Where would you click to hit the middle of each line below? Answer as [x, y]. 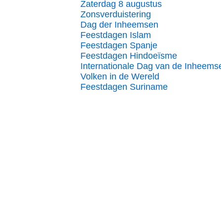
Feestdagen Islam [116, 35]
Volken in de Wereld [120, 76]
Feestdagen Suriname [124, 87]
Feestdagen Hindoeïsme [129, 56]
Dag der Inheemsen [119, 25]
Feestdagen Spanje [119, 45]
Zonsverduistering [116, 14]
